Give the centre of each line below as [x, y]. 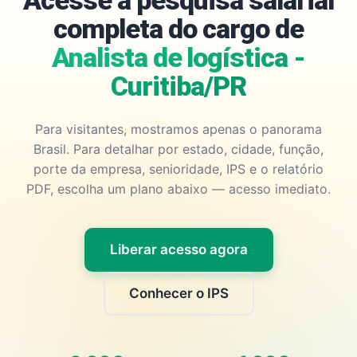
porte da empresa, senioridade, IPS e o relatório [178, 169]
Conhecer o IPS [178, 293]
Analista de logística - [178, 57]
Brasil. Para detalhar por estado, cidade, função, [178, 149]
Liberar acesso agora [178, 249]
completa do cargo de [178, 29]
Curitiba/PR [178, 86]
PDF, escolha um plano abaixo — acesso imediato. [178, 189]
